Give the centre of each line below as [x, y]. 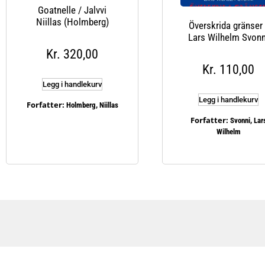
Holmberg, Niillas [92, 105]
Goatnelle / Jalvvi [72, 10]
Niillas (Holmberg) [72, 22]
